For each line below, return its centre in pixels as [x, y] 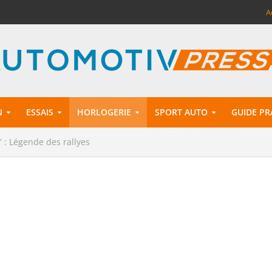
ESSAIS [39, 112]
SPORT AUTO [181, 112]
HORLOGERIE [104, 112]
